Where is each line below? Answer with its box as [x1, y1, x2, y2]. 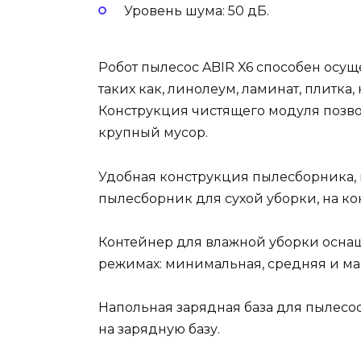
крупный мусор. [98, 125, 208, 141]
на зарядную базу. [98, 321, 220, 337]
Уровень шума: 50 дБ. [124, 3, 269, 19]
